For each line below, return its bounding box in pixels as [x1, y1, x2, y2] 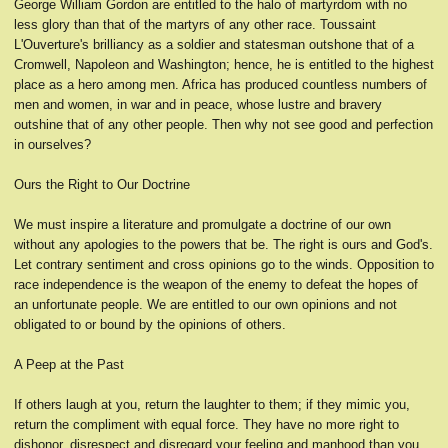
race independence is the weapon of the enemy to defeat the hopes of [14, 277, 418, 292]
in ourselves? [14, 137, 91, 152]
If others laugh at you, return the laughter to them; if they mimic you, [14, 397, 410, 412]
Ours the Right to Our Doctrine [14, 177, 190, 192]
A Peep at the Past [14, 357, 124, 372]
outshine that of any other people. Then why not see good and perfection [14, 117, 433, 132]
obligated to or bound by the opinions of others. [14, 317, 286, 332]
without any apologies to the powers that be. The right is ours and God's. [14, 237, 433, 252]
